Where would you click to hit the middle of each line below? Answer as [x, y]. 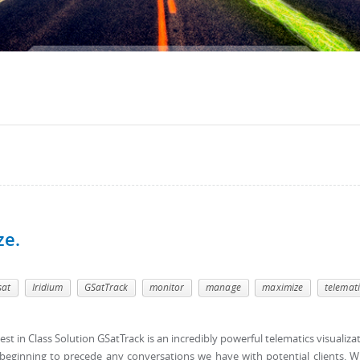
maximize [283, 287]
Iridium [47, 287]
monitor [167, 287]
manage [223, 287]
